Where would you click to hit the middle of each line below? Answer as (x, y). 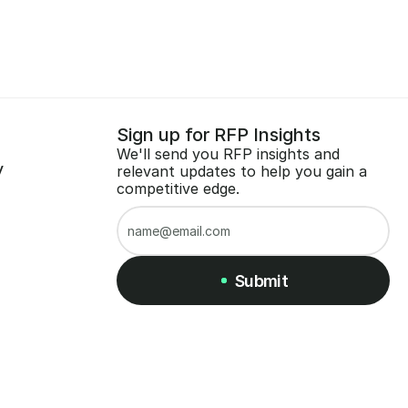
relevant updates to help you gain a (241, 171)
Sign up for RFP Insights (218, 135)
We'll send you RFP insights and (228, 154)
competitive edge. (178, 189)
